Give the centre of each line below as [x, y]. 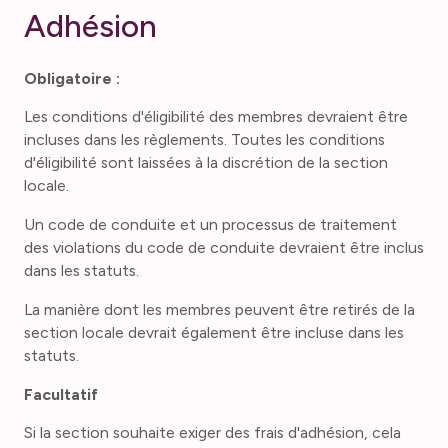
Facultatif [60, 394]
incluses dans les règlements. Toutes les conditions [204, 140]
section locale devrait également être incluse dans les [213, 332]
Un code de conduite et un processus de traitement [210, 225]
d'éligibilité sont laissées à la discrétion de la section [205, 163]
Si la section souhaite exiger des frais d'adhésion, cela [212, 433]
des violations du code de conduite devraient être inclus [223, 248]
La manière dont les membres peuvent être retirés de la [219, 309]
